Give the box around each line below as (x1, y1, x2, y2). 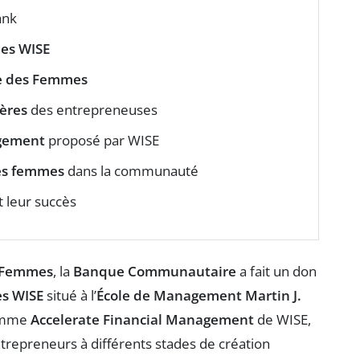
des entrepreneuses (27, 100, 157, 119)
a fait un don (236, 261, 317, 280)
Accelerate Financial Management (31, 309, 254, 329)
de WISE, (254, 309, 311, 329)
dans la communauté (64, 161, 198, 180)
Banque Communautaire (73, 261, 236, 280)
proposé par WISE (45, 130, 159, 149)
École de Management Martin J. (96, 285, 301, 305)
